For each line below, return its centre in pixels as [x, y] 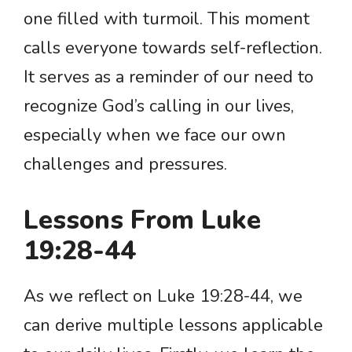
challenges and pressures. [125, 165]
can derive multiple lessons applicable [173, 326]
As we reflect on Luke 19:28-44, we [163, 297]
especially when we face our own [155, 136]
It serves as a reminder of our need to [169, 77]
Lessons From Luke [142, 221]
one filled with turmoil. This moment [167, 19]
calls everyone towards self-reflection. [173, 48]
